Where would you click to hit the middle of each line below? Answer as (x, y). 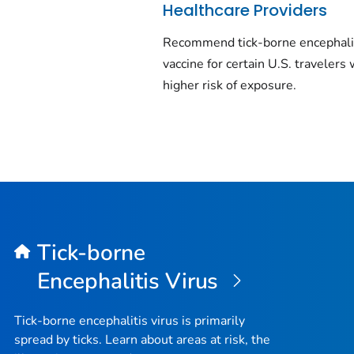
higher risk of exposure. (230, 86)
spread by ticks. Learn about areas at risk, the (142, 340)
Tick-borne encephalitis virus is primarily (130, 321)
